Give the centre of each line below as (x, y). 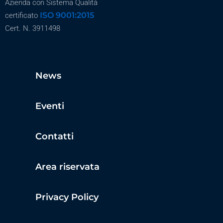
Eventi (50, 106)
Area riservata (67, 167)
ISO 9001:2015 (67, 15)
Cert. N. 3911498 (32, 29)
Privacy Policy (67, 197)
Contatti (55, 137)
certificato (22, 16)
